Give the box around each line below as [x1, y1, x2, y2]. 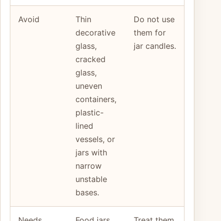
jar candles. [134, 40, 176, 51]
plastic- [75, 107, 104, 117]
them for [134, 27, 166, 37]
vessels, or [75, 134, 115, 144]
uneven [75, 80, 102, 91]
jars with [75, 147, 107, 157]
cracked [75, 54, 106, 64]
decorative [75, 27, 115, 37]
